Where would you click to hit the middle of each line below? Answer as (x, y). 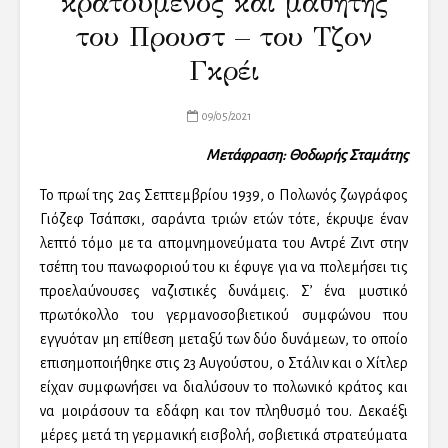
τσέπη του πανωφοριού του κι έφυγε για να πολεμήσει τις (224, 267)
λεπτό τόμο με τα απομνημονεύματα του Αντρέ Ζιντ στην (224, 243)
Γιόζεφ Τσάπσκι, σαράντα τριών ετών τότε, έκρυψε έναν (224, 219)
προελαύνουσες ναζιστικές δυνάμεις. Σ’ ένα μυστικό (224, 291)
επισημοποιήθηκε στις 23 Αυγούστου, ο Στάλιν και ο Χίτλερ (224, 363)
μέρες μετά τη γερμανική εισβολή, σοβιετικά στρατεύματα (224, 435)
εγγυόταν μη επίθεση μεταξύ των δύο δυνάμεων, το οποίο (224, 339)
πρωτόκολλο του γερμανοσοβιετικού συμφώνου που (224, 315)
